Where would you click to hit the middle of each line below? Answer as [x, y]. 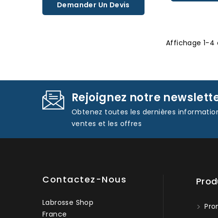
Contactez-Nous [84, 179]
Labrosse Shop [68, 202]
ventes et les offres [107, 124]
